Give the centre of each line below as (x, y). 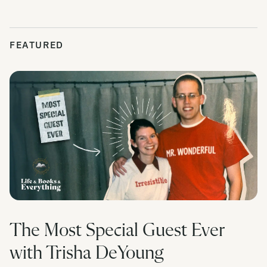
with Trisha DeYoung (87, 253)
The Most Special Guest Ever (117, 230)
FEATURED (37, 45)
